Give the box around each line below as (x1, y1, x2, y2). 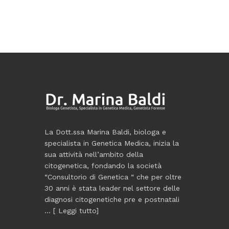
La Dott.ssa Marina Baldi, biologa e (44, 128, 166, 136)
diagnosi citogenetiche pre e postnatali (44, 195, 179, 203)
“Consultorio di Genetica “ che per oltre (44, 173, 181, 181)
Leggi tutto (58, 207, 96, 215)
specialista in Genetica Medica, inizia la (44, 139, 179, 147)
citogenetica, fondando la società (44, 162, 162, 170)
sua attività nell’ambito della (44, 150, 143, 158)
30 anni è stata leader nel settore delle (44, 184, 180, 192)
